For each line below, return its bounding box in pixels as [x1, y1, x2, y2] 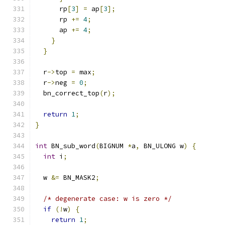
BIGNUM [99, 142, 128, 150]
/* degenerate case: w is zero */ [43, 194, 172, 203]
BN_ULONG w [140, 142, 184, 150]
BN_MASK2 [59, 173, 95, 182]
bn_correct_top [35, 89, 99, 97]
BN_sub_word [47, 142, 95, 150]
